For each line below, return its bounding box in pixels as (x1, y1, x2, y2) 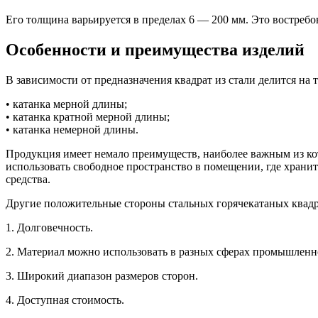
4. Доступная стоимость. (6, 293, 124, 306)
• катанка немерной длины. (6, 123, 138, 136)
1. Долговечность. (6, 221, 93, 234)
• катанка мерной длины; (6, 97, 127, 110)
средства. (6, 172, 50, 185)
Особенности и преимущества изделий (6, 40, 305, 59)
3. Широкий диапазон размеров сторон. (6, 269, 198, 282)
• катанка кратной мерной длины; (6, 110, 170, 123)
